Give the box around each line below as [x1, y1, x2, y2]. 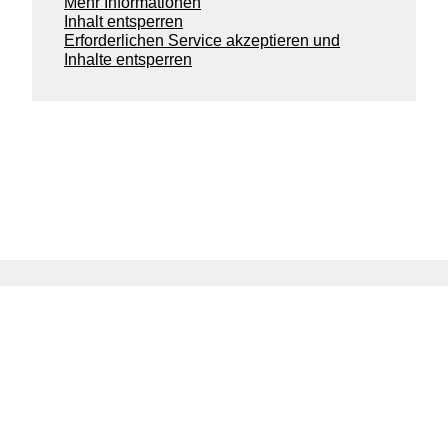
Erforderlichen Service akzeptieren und [64, 31, 340, 49]
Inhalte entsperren [64, 50, 192, 68]
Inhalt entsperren [64, 12, 183, 30]
